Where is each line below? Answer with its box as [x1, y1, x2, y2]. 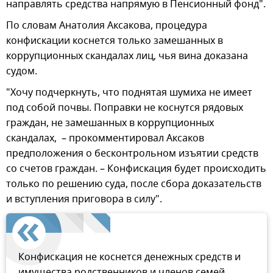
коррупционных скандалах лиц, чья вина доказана [6, 49, 248, 64]
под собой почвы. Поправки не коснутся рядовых [6, 101, 243, 116]
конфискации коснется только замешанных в [6, 34, 223, 49]
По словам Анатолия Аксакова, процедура [6, 18, 207, 34]
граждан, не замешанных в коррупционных [6, 116, 214, 131]
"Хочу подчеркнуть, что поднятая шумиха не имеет [6, 85, 252, 101]
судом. [6, 64, 37, 79]
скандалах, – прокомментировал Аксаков [6, 131, 204, 146]
